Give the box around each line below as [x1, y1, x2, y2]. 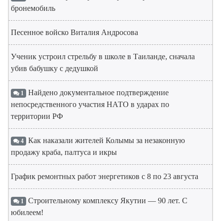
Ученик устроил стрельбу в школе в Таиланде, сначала [11, 52, 195, 61]
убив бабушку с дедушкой [11, 64, 98, 73]
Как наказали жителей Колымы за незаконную [26, 136, 185, 145]
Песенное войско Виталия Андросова [11, 28, 138, 37]
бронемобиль [11, 4, 55, 12]
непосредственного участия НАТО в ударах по [11, 100, 169, 109]
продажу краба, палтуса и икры [11, 148, 117, 156]
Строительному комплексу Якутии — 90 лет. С [26, 196, 187, 205]
